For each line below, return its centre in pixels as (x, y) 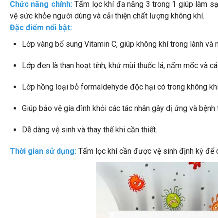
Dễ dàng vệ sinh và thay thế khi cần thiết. (90, 129)
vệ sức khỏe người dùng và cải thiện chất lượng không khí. (107, 16)
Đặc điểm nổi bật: (41, 27)
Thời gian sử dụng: (44, 151)
